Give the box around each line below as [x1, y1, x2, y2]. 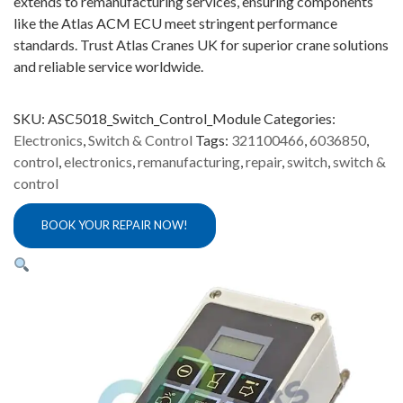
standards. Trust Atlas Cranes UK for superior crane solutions [13, 35, 389, 53]
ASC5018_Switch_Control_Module [48, 109, 261, 127]
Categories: [264, 109, 336, 127]
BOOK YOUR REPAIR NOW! [41, 218, 188, 233]
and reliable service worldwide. [13, 57, 203, 75]
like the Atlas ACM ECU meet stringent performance [13, 13, 337, 31]
